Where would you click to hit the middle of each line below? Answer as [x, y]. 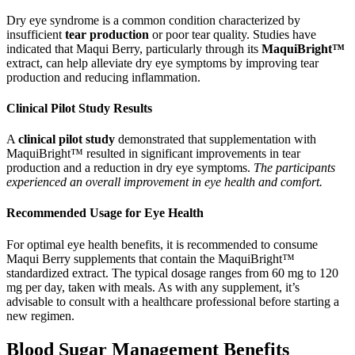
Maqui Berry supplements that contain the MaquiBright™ [151, 258]
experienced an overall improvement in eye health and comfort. [164, 182]
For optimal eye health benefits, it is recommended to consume [162, 244]
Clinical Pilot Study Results [79, 108]
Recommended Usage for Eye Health [105, 213]
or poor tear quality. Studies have [233, 34]
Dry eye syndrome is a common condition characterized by [153, 20]
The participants [294, 168]
